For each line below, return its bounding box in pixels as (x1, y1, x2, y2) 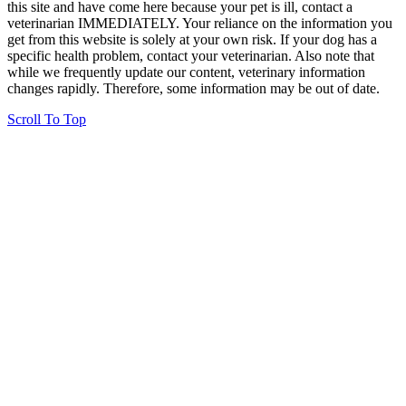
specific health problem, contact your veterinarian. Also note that (7, 48, 374, 64)
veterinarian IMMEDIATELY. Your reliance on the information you (7, 15, 392, 32)
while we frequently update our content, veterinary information (7, 64, 365, 81)
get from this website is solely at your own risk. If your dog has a (7, 32, 377, 48)
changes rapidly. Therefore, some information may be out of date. (7, 81, 380, 97)
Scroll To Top (7, 111, 86, 128)
